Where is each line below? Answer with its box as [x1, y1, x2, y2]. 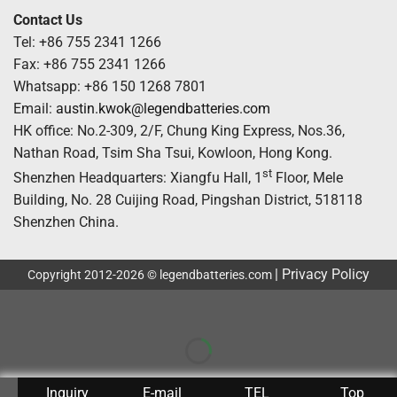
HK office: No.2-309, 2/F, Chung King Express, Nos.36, [13, 121, 345, 139]
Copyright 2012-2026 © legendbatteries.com [27, 267, 275, 283]
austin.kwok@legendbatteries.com [56, 99, 270, 117]
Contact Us [13, 11, 82, 28]
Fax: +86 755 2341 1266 [13, 55, 166, 73]
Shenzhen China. [13, 213, 119, 230]
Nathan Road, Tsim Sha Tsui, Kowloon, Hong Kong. [13, 144, 332, 161]
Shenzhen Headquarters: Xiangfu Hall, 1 [13, 168, 262, 186]
